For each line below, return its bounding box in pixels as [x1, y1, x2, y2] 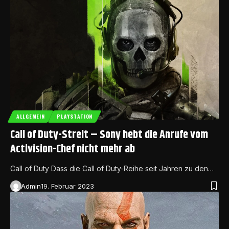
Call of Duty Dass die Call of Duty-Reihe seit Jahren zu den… [10, 164, 214, 173]
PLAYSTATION [57, 112, 93, 121]
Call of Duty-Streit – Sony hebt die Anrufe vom [10, 126, 208, 144]
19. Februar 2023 [40, 182, 94, 191]
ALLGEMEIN [16, 112, 45, 121]
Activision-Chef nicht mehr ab [10, 141, 135, 158]
